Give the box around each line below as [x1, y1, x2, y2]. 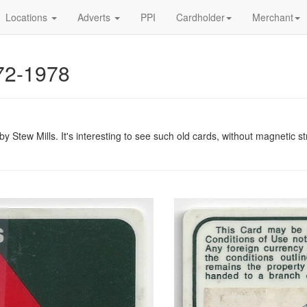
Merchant [252, 10, 293, 24]
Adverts [77, 10, 113, 24]
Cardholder [176, 10, 225, 24]
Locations [5, 10, 50, 24]
